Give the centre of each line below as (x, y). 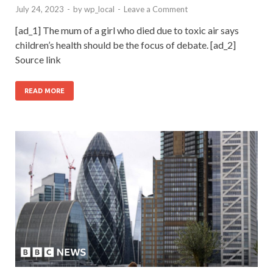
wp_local (99, 9)
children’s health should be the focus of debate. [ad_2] (126, 44)
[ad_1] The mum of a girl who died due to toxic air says (127, 30)
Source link (38, 59)
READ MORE (44, 90)
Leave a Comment (156, 9)
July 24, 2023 (40, 9)
